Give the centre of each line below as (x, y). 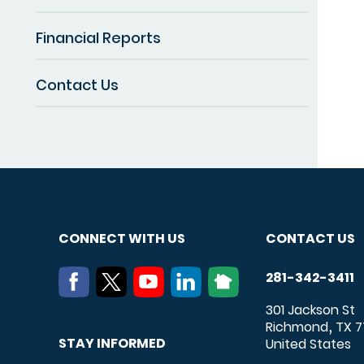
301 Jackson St (310, 310)
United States (308, 344)
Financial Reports (98, 37)
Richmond (297, 327)
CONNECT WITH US (122, 238)
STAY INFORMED (112, 343)
